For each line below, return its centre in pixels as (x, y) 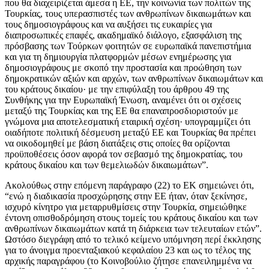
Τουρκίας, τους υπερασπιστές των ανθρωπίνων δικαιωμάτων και (128, 14)
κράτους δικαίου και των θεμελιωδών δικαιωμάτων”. (107, 165)
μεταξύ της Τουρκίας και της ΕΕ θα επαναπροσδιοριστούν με (122, 111)
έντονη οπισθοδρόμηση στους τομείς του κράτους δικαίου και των (131, 218)
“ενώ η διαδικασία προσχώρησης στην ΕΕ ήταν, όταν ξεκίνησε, (126, 196)
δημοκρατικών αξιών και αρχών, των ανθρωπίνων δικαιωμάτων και (134, 79)
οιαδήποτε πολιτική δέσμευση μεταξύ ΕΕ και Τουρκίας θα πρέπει (130, 133)
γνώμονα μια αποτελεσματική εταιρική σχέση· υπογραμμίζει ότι (128, 122)
